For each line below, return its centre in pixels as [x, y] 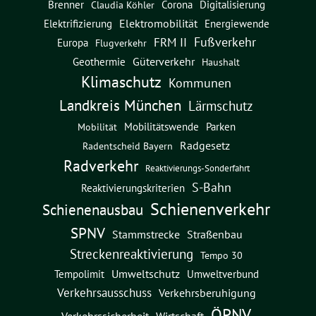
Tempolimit [79, 274]
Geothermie [99, 62]
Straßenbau [214, 235]
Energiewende [237, 24]
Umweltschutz [145, 274]
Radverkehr [101, 166]
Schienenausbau [93, 210]
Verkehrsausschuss [104, 293]
